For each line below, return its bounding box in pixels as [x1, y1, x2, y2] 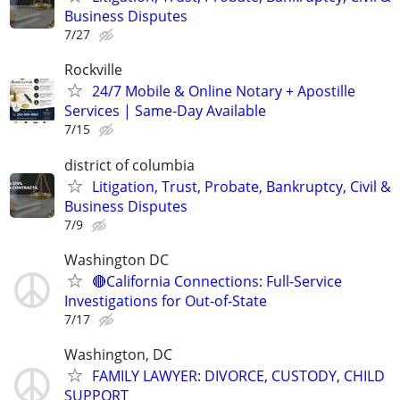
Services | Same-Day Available [64, 101, 266, 121]
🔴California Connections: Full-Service [92, 271, 342, 291]
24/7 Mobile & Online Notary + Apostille [92, 81, 355, 102]
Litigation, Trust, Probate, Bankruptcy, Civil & [92, 176, 391, 196]
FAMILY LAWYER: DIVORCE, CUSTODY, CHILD [92, 366, 385, 386]
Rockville [64, 60, 122, 80]
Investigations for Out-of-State [64, 290, 267, 311]
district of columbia [64, 154, 195, 175]
